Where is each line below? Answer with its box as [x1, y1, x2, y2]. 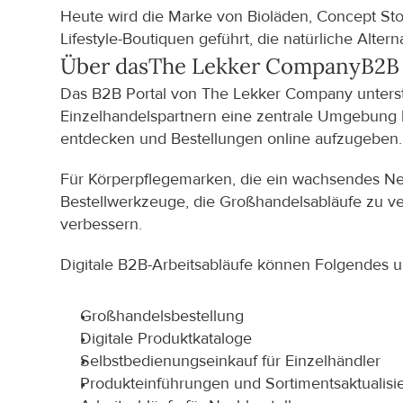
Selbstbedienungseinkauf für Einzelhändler [80, 352, 381, 371]
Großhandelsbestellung [80, 307, 245, 326]
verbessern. [60, 215, 143, 234]
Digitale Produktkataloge [80, 329, 253, 348]
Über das [60, 52, 149, 80]
